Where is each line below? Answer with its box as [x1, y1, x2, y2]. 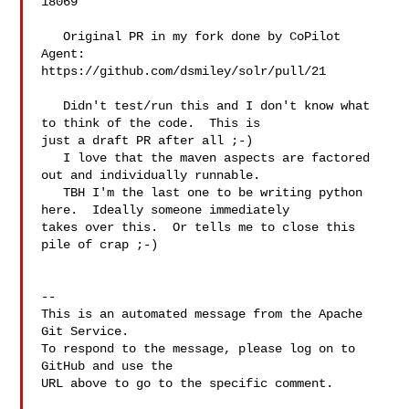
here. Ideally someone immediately [41, 203, 298, 217]
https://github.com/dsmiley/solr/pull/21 [41, 64, 327, 79]
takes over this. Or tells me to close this [41, 220, 356, 235]
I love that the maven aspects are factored [41, 151, 64, 165]
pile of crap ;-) [41, 237, 159, 252]
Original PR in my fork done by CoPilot [41, 29, 64, 44]
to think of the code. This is [41, 116, 268, 131]
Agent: [41, 47, 93, 61]
